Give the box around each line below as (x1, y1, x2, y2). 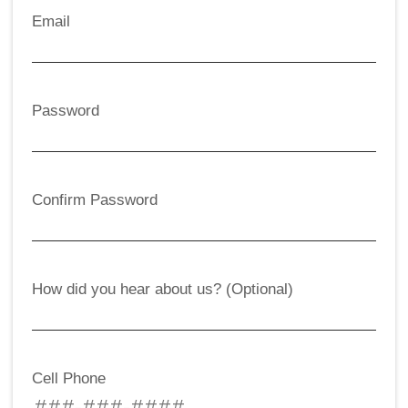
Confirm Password (32, 190, 158, 209)
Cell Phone (32, 369, 106, 387)
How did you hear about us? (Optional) (32, 280, 293, 298)
